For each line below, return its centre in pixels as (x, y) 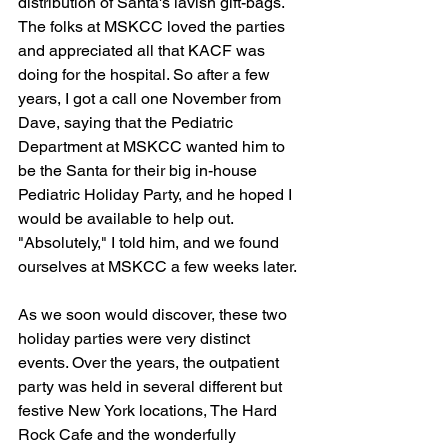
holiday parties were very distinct (136, 338)
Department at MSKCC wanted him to (153, 146)
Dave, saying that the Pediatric (127, 122)
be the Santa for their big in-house (139, 170)
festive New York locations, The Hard (149, 410)
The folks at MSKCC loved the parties (153, 26)
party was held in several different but (152, 386)
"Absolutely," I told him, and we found (150, 242)
